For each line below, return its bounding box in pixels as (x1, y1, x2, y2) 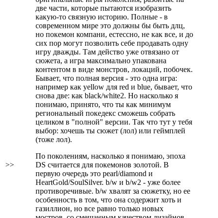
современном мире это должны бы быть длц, (36, 21, 185, 30)
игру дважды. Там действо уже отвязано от (36, 48, 179, 56)
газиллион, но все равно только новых (36, 204, 163, 213)
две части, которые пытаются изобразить (36, 4, 171, 12)
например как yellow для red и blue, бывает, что (36, 83, 192, 91)
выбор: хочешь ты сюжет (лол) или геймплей (36, 127, 185, 135)
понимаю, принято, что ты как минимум (36, 100, 171, 109)
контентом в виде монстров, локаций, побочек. (36, 65, 193, 73)
